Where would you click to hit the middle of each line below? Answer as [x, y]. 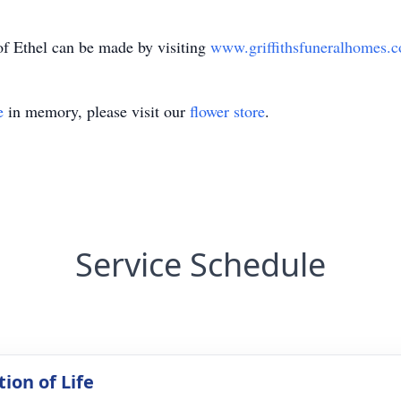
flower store [227, 111]
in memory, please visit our [97, 111]
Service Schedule [200, 264]
